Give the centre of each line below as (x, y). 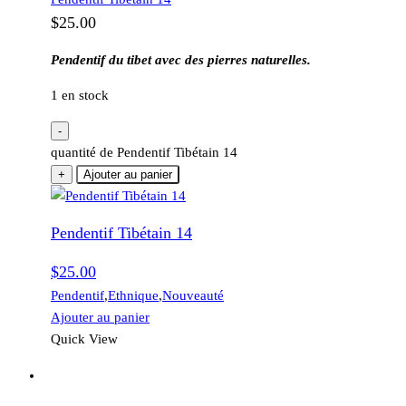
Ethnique (133, 295)
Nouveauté (193, 295)
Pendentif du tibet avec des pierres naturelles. (181, 59)
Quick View (84, 338)
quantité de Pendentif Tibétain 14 (144, 152)
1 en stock (80, 95)
